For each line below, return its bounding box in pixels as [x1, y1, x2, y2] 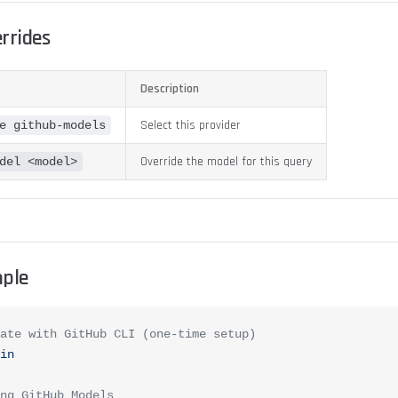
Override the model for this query [140, 154, 312, 170]
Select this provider [140, 117, 241, 133]
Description [140, 81, 199, 97]
